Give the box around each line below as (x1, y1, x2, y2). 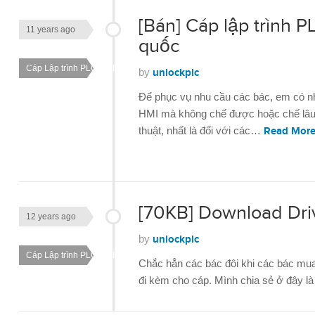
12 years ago (26, 212, 76, 221)
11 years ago (26, 25, 75, 34)
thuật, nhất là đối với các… (139, 124, 264, 136)
